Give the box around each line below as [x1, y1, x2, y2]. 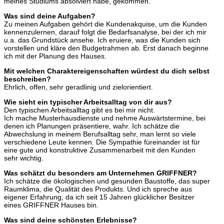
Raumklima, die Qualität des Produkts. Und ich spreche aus [4, 185, 192, 193]
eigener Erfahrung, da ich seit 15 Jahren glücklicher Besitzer [4, 193, 194, 201]
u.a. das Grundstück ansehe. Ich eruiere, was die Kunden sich [4, 36, 200, 44]
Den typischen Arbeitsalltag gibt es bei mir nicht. [4, 106, 155, 114]
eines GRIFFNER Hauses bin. [4, 201, 98, 209]
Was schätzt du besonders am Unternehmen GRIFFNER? [4, 169, 197, 177]
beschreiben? [4, 75, 51, 83]
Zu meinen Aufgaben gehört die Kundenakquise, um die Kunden [4, 20, 207, 28]
